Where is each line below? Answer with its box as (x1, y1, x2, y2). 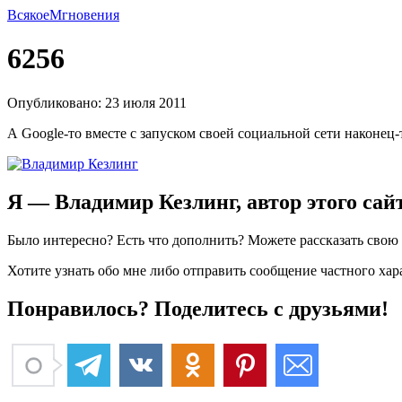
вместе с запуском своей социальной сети (82, 125, 345, 141)
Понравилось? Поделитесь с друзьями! (7, 296, 389, 320)
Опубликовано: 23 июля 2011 (7, 94, 187, 110)
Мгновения (49, 7, 119, 22)
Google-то (22, 125, 82, 141)
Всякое (7, 7, 49, 22)
